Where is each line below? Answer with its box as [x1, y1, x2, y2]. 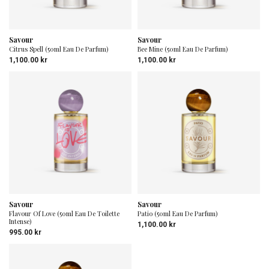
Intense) [9, 217, 31, 226]
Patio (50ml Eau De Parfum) [138, 209, 217, 218]
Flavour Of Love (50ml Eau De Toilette [9, 209, 119, 218]
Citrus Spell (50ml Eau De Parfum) [9, 44, 108, 53]
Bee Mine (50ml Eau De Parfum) [138, 44, 228, 53]
